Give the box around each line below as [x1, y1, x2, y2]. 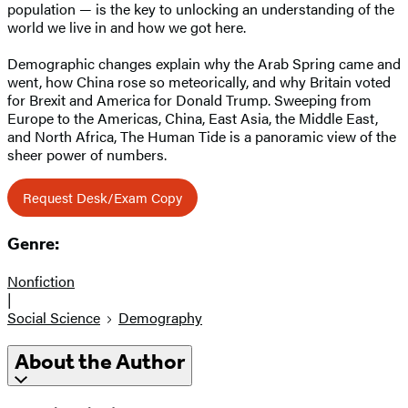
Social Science [7, 307, 100, 329]
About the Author [15, 349, 185, 375]
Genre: [7, 234, 59, 255]
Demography [118, 307, 202, 329]
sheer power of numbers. [7, 143, 167, 165]
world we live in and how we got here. [7, 15, 246, 37]
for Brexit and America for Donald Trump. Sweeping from [7, 88, 372, 110]
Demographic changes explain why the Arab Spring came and [7, 52, 401, 74]
